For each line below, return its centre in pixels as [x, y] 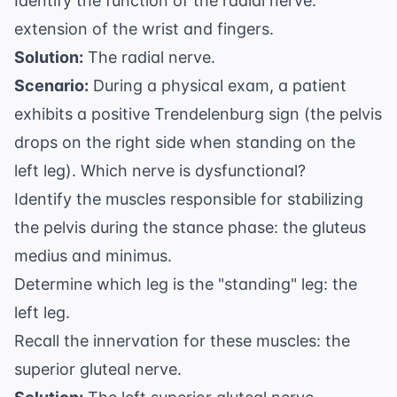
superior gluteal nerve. [98, 370]
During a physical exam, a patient [218, 86]
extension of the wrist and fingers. [144, 29]
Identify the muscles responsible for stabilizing [189, 199]
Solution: [49, 58]
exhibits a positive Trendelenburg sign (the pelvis [198, 114]
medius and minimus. [93, 256]
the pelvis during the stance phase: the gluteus [190, 228]
